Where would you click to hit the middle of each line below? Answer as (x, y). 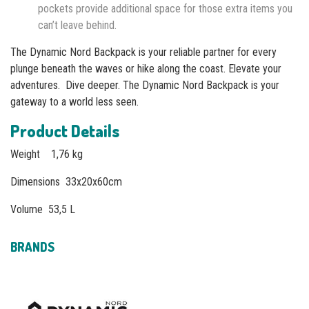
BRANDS (32, 247)
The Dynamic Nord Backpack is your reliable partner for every (143, 52)
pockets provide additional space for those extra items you (165, 8)
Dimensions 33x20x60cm (66, 181)
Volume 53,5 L (43, 209)
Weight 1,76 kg (47, 154)
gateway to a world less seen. (74, 101)
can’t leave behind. (77, 25)
